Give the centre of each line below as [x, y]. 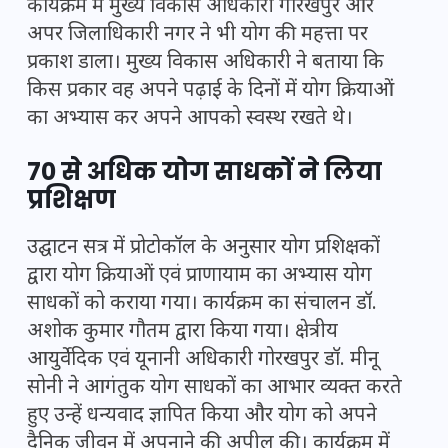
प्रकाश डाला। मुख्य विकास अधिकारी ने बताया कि [205, 63]
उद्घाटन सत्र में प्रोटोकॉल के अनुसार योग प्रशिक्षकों [203, 248]
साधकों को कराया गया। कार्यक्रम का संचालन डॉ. [202, 304]
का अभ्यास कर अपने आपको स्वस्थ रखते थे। [190, 119]
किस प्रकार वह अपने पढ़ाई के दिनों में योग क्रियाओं [210, 91]
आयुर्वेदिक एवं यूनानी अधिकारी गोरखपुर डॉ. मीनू [203, 360]
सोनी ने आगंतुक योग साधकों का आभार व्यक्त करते [214, 388]
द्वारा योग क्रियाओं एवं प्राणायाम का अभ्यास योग [199, 276]
